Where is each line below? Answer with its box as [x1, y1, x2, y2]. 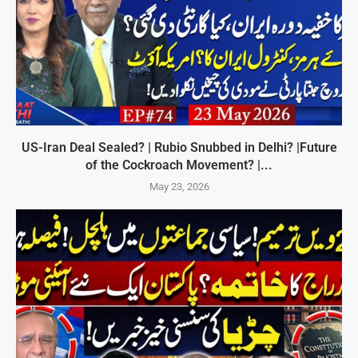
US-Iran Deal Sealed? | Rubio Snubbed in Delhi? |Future [21, 140, 337, 156]
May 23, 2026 [149, 181, 209, 193]
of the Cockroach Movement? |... [86, 157, 272, 173]
